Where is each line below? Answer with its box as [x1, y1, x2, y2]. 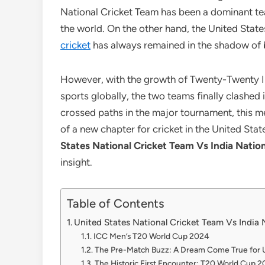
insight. [60, 156, 95, 169]
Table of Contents [67, 196, 164, 211]
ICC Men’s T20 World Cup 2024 [93, 231, 209, 241]
